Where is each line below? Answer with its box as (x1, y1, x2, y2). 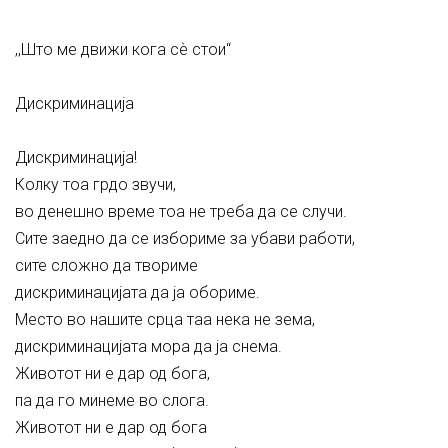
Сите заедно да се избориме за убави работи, (15, 229, 355, 248)
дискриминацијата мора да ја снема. (15, 337, 282, 356)
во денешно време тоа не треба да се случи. (15, 202, 347, 221)
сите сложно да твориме (15, 256, 198, 275)
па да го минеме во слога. (15, 391, 209, 410)
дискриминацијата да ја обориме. (15, 283, 260, 302)
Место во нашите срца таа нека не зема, (15, 310, 315, 329)
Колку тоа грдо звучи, (15, 175, 176, 194)
